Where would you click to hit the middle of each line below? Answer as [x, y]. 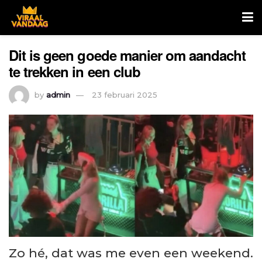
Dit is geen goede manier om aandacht [127, 55]
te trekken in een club [75, 71]
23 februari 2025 [125, 94]
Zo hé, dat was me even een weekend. [131, 253]
